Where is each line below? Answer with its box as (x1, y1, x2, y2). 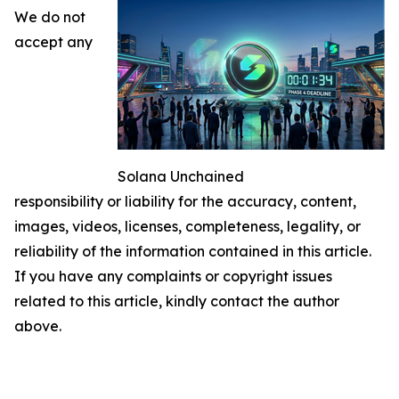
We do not (14, 7, 85, 26)
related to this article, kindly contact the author (14, 291, 339, 310)
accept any (14, 32, 93, 51)
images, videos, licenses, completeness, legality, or (14, 216, 361, 235)
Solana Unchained (118, 167, 244, 185)
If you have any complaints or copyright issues (14, 266, 332, 285)
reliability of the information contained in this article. (14, 241, 371, 260)
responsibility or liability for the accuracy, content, (14, 191, 356, 210)
